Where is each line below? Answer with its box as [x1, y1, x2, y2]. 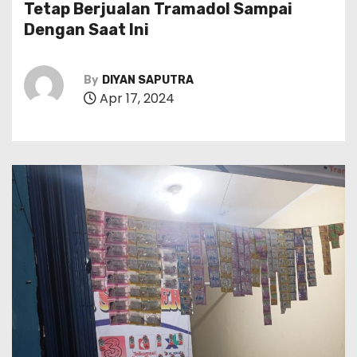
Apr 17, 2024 [96, 88, 175, 108]
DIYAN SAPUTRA [102, 73, 194, 87]
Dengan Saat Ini [24, 20, 152, 40]
